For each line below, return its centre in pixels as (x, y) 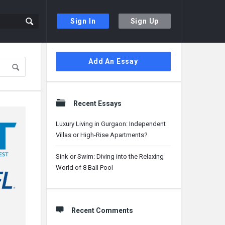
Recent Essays (97, 103)
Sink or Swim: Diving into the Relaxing (110, 156)
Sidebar (62, 51)
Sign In (83, 21)
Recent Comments (102, 210)
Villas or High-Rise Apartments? (102, 135)
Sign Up (145, 21)
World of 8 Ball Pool (84, 167)
